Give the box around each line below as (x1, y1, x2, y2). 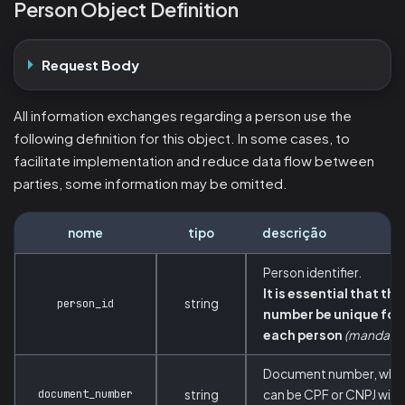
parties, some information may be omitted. (14, 174, 287, 193)
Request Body (42, 56, 139, 74)
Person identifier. (263, 264, 362, 280)
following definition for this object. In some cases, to (14, 129, 350, 147)
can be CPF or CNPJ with (263, 386, 403, 402)
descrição (262, 224, 326, 240)
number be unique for (263, 306, 400, 322)
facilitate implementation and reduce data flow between (14, 152, 374, 170)
